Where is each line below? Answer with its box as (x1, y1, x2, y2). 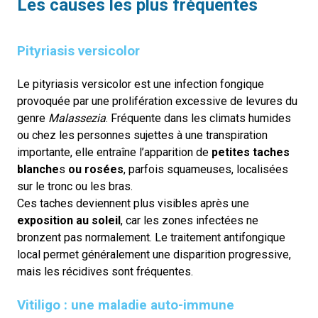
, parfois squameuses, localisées (124, 163, 288, 176)
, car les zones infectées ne (121, 214, 258, 227)
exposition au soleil (17, 214, 121, 227)
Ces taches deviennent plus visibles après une (17, 197, 249, 210)
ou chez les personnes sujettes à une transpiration (17, 128, 268, 142)
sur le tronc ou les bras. (17, 180, 133, 193)
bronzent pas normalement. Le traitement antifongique (17, 231, 285, 244)
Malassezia (48, 111, 106, 125)
